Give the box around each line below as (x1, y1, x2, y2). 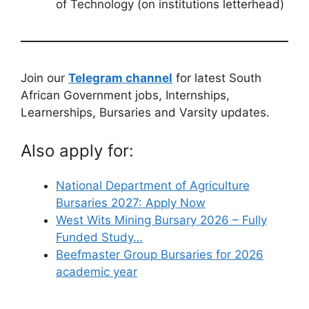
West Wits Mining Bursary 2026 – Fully (56, 213, 267, 228)
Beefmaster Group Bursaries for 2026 (56, 248, 263, 262)
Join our (21, 70, 68, 85)
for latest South (172, 70, 261, 85)
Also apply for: (21, 141, 134, 161)
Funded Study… (56, 230, 143, 245)
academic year (56, 265, 137, 279)
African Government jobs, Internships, (21, 88, 230, 102)
